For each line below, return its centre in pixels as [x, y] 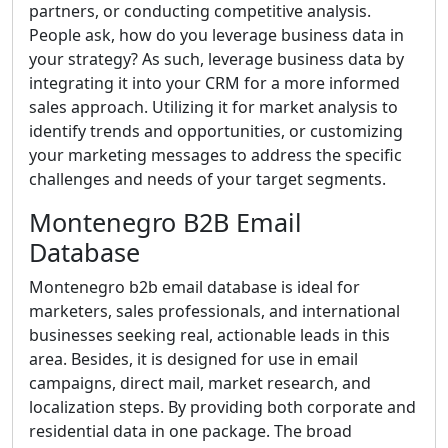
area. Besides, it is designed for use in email [193, 359]
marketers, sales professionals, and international [214, 311]
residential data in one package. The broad [190, 431]
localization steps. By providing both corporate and [222, 407]
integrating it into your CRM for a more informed [214, 83]
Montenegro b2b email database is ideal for [194, 287]
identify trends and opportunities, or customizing [216, 131]
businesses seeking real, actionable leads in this [209, 335]
